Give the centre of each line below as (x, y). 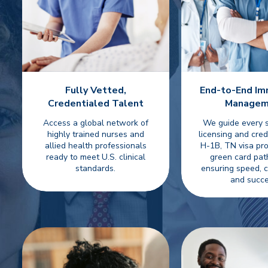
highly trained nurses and (95, 134)
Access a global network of (95, 123)
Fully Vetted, (95, 90)
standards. (96, 168)
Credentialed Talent (95, 103)
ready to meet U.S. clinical (95, 157)
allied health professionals (95, 146)
